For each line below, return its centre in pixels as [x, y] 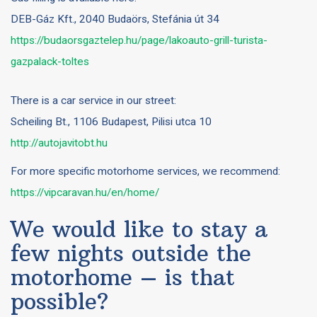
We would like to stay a [139, 229]
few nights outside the [131, 253]
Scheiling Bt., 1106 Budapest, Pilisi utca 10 [111, 122]
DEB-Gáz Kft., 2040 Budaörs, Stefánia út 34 [115, 19]
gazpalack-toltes [50, 62]
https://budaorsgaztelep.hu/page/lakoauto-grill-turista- [139, 40]
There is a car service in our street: [93, 100]
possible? [59, 301]
